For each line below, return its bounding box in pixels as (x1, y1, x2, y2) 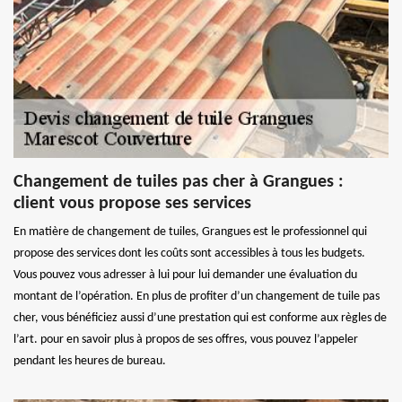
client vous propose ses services (13, 194, 251, 213)
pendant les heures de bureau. (13, 354, 166, 368)
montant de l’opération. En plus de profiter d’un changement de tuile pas (13, 289, 380, 303)
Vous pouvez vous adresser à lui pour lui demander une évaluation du (13, 267, 357, 282)
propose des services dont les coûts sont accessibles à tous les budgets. (13, 246, 365, 260)
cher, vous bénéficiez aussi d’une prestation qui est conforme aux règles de (13, 310, 387, 325)
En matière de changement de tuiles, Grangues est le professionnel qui (13, 224, 367, 239)
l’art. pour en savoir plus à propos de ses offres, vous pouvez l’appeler (13, 332, 358, 346)
